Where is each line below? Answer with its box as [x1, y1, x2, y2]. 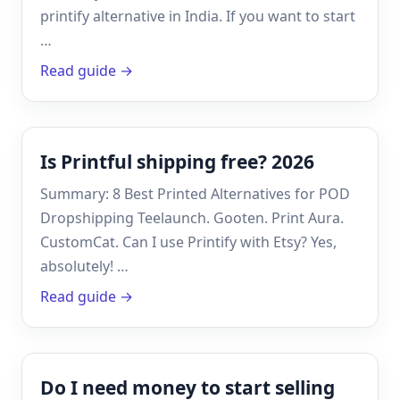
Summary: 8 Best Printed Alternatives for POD [40, 183, 350, 204]
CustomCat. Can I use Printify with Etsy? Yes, [40, 231, 337, 252]
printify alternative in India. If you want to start [40, 5, 355, 26]
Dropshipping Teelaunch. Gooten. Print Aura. [40, 207, 344, 228]
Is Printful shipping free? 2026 [40, 148, 314, 174]
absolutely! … [40, 255, 129, 276]
